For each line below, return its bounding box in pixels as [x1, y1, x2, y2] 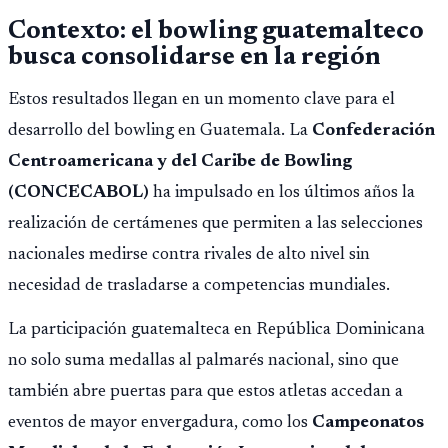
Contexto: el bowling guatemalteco [8, 19, 424, 46]
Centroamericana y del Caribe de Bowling [8, 152, 352, 171]
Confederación [312, 121, 435, 140]
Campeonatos [312, 413, 424, 432]
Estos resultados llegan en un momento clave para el [8, 90, 395, 109]
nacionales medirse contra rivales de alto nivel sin [8, 245, 370, 264]
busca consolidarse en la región [8, 45, 381, 72]
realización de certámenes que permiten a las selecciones [8, 214, 423, 233]
